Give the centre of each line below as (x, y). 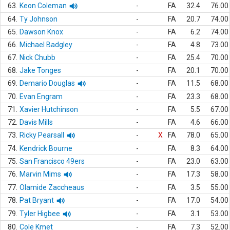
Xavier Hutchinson (49, 109)
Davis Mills (36, 122)
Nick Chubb (37, 57)
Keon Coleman (43, 6)
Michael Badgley (46, 45)
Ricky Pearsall (42, 135)
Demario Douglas (47, 83)
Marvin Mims (40, 174)
